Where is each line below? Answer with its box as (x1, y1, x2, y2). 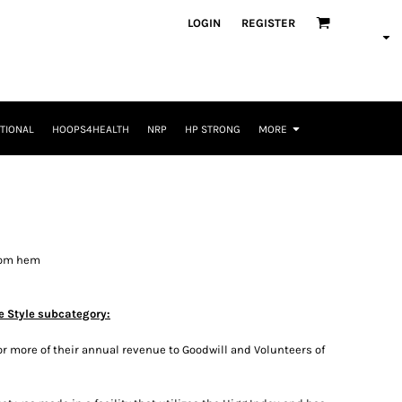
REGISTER (241, 15, 295, 30)
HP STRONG (184, 123, 240, 136)
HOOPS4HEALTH (51, 123, 129, 136)
